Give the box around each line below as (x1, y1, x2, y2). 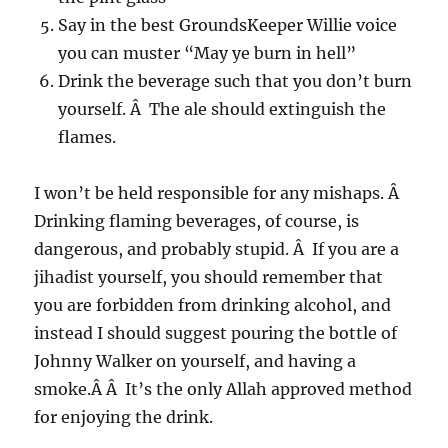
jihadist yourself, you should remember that (34, 267, 384, 288)
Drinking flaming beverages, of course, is (34, 211, 360, 232)
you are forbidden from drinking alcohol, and (34, 295, 392, 316)
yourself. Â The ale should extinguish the (58, 99, 387, 120)
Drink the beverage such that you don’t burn (58, 71, 413, 92)
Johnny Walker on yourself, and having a (34, 351, 357, 372)
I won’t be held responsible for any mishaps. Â (34, 183, 404, 204)
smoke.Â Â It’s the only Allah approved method (34, 379, 413, 400)
